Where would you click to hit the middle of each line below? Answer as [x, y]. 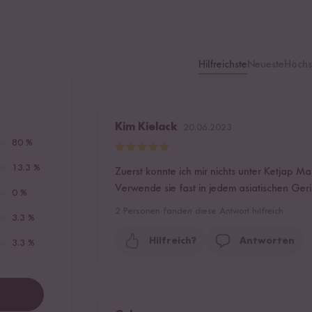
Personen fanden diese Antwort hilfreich [202, 211]
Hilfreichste [223, 65]
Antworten [267, 241]
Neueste [266, 65]
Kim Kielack [147, 128]
